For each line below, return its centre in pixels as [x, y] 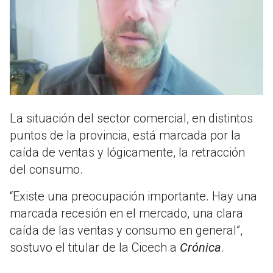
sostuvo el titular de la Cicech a [95, 248]
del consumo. [46, 170]
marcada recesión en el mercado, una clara [126, 214]
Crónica [200, 248]
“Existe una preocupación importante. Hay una [133, 197]
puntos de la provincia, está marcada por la [125, 136]
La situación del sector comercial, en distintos [131, 119]
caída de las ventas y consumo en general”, [126, 231]
